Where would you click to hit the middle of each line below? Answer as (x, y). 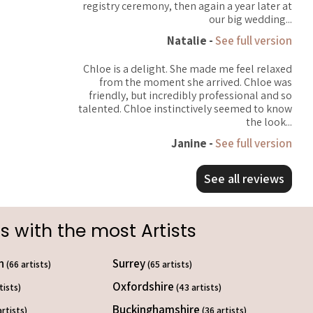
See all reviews (244, 179)
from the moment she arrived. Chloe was (196, 82)
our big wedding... (250, 19)
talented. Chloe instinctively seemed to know (185, 109)
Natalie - (191, 41)
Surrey (130, 263)
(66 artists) (29, 264)
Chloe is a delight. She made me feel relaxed (188, 69)
